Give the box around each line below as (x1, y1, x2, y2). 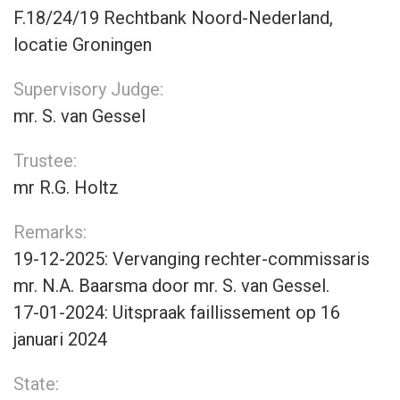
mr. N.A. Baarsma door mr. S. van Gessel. (13, 275, 329, 296)
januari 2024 (13, 329, 107, 350)
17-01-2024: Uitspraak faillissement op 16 (13, 302, 340, 323)
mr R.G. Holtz (13, 177, 119, 198)
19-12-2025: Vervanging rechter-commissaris (13, 248, 370, 270)
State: (13, 373, 59, 395)
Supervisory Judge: (13, 79, 163, 100)
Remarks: (13, 221, 87, 243)
